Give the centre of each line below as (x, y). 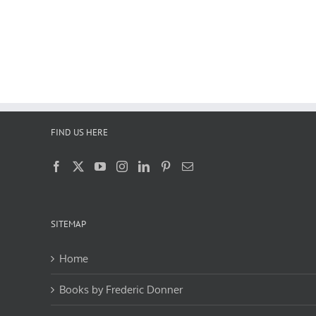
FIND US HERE (79, 132)
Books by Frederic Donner (121, 289)
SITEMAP (68, 224)
